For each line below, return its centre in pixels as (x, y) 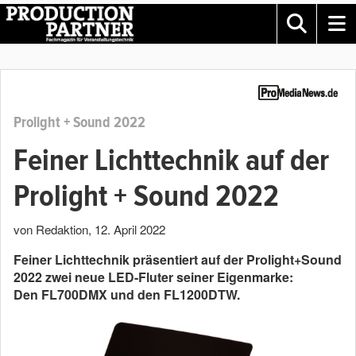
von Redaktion (51, 229)
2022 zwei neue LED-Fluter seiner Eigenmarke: (153, 277)
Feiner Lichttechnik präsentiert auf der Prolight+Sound (178, 259)
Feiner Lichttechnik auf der (171, 161)
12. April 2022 (130, 229)
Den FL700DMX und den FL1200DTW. (127, 294)
